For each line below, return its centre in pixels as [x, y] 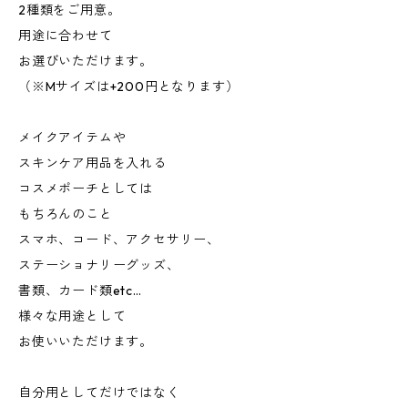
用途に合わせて [66, 36]
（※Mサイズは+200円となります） [129, 87]
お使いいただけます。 [86, 342]
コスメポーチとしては [86, 189]
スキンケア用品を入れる [92, 163]
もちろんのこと [66, 214]
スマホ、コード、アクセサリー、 [119, 240]
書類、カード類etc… [80, 291]
